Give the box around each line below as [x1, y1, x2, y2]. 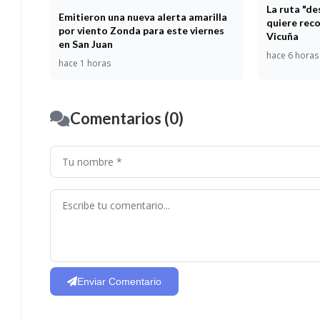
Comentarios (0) [70, 109, 184, 129]
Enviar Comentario [77, 276, 161, 288]
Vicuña [266, 29, 299, 42]
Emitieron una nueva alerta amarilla [59, 11, 227, 24]
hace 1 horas [59, 57, 111, 70]
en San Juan [59, 38, 113, 51]
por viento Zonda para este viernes [59, 24, 224, 37]
